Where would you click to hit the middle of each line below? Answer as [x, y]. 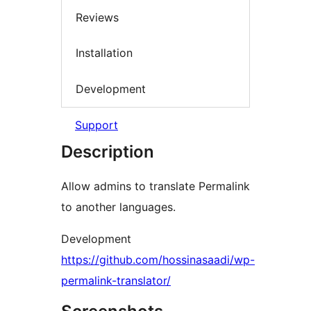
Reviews [97, 17]
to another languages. [118, 207]
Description [108, 152]
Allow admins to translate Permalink [155, 186]
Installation [104, 53]
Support [96, 125]
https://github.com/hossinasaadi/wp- [158, 260]
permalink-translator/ [116, 281]
